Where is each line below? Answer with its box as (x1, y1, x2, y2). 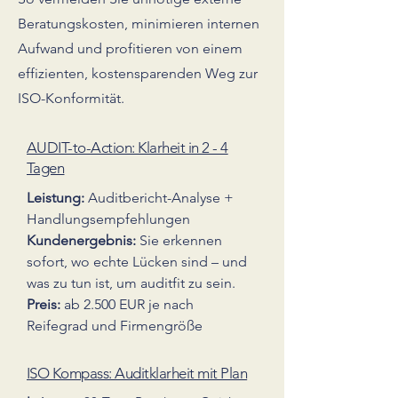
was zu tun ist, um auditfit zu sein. (27, 275, 235, 291)
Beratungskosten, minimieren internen (18, 15, 259, 32)
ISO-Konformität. (18, 90, 124, 107)
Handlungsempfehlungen (27, 211, 190, 227)
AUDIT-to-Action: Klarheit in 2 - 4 (27, 139, 228, 156)
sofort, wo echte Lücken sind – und (27, 253, 247, 270)
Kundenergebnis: (27, 232, 136, 249)
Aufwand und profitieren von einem (18, 40, 243, 57)
